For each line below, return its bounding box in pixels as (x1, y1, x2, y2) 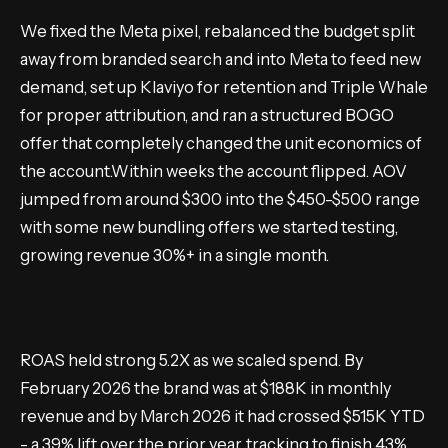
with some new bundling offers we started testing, (20, 217, 398, 238)
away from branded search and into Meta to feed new (20, 49, 421, 70)
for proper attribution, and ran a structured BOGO (20, 105, 394, 126)
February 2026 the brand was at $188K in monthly (20, 378, 391, 399)
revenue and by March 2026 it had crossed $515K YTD (20, 406, 425, 427)
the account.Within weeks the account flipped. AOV (20, 161, 407, 182)
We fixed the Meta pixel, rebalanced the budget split (20, 21, 415, 42)
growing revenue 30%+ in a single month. (20, 245, 329, 266)
